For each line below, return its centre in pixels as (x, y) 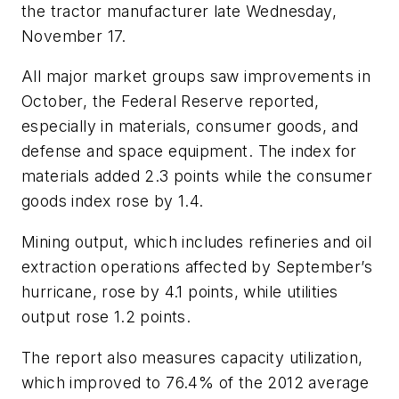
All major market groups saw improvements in (196, 77)
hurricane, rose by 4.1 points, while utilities (180, 291)
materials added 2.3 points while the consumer (197, 176)
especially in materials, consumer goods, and (190, 126)
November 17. (74, 36)
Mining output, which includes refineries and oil (197, 241)
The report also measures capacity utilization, (192, 357)
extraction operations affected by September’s (197, 266)
